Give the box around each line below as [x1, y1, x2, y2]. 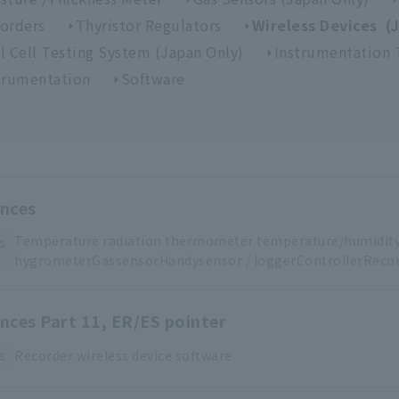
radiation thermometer [102, 232, 254, 250]
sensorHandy [115, 251, 199, 270]
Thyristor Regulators [75, 14, 222, 37]
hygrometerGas [14, 251, 116, 270]
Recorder [14, 346, 73, 365]
